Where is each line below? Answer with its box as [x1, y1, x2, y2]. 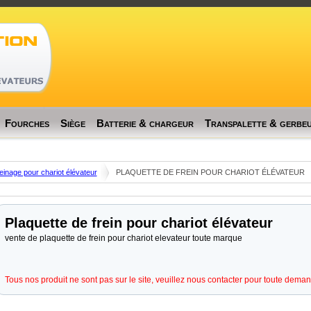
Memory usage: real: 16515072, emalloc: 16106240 [41, 14, 270, 24]
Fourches [4, 117, 49, 129]
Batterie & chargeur [96, 117, 194, 129]
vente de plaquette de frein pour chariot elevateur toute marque [4, 233, 242, 243]
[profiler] [140, 1, 171, 11]
